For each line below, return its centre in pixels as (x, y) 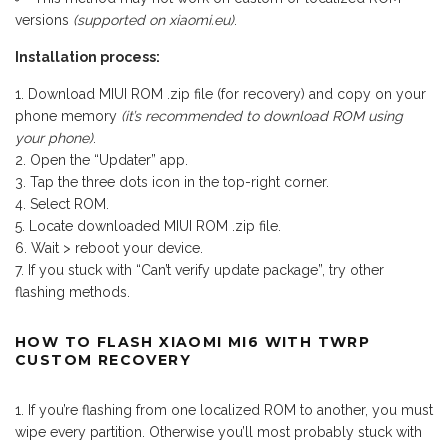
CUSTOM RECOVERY (103, 359)
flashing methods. (72, 291)
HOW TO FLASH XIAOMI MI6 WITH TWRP (193, 341)
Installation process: (87, 56)
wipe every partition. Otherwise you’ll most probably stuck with (218, 431)
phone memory (68, 115)
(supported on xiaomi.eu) (153, 19)
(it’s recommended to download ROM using (262, 115)
